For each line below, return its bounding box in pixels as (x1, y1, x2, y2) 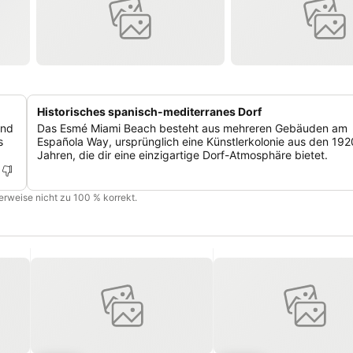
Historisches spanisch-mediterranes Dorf (37, 105, 262, 118)
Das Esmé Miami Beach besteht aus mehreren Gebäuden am (37, 121, 347, 135)
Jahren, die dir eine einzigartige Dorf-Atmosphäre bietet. (37, 148, 328, 162)
